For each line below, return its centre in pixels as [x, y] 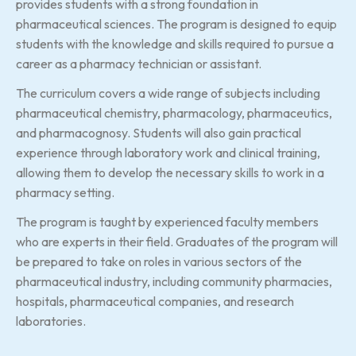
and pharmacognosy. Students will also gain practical [159, 132]
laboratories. [51, 321]
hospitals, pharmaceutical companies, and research [155, 301]
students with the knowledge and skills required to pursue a [175, 43]
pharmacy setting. [65, 192]
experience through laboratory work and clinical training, [168, 152]
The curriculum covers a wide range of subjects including [168, 93]
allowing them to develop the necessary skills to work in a [170, 172]
